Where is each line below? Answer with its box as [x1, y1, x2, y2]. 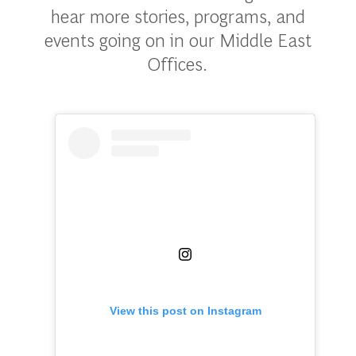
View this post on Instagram [109, 304, 261, 318]
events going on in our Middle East [44, 27, 311, 52]
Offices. [148, 51, 208, 75]
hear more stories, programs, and [50, 3, 305, 28]
